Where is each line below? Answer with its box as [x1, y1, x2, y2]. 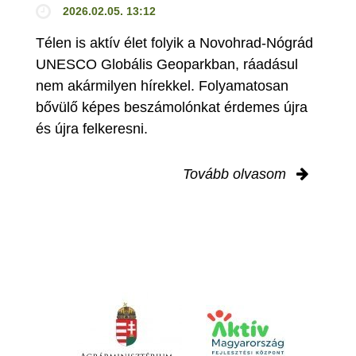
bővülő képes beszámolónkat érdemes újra [36, 99, 308, 115]
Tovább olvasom [183, 165, 290, 182]
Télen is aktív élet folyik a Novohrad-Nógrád [36, 34, 313, 51]
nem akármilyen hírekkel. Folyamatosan [36, 77, 288, 94]
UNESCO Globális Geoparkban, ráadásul [36, 56, 298, 72]
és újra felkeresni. [36, 120, 148, 137]
